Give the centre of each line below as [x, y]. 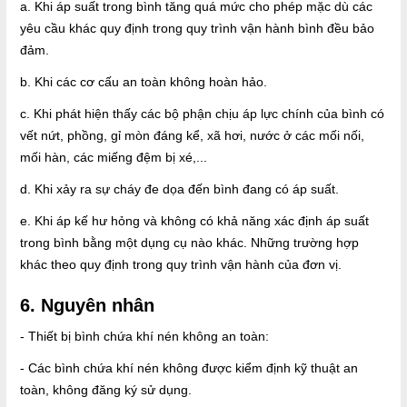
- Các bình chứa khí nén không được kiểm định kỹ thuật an [189, 368]
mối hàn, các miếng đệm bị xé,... [114, 158]
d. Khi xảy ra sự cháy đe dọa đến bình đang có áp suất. [179, 189]
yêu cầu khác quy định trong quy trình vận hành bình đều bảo [197, 29]
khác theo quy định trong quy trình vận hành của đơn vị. [181, 265]
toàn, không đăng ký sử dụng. [106, 390]
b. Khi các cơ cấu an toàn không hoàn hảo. [144, 82]
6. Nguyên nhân [87, 306]
